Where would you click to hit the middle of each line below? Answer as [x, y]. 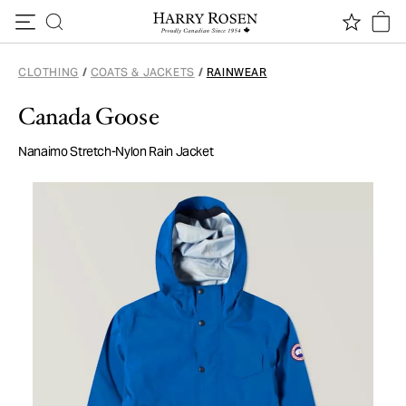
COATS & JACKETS [142, 72]
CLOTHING [48, 72]
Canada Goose [89, 117]
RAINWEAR [237, 72]
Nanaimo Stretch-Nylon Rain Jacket [116, 151]
